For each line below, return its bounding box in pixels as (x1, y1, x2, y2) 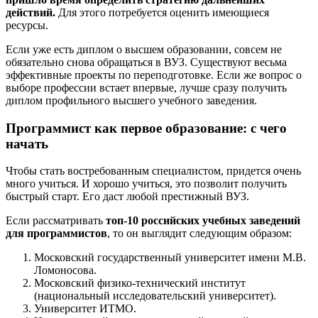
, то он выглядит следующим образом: (107, 227, 292, 240)
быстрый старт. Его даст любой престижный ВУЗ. (6, 190, 249, 203)
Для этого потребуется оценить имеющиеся (55, 6, 269, 18)
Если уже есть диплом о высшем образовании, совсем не (6, 43, 282, 55)
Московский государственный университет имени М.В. (34, 251, 306, 264)
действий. (6, 6, 55, 18)
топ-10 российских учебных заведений (106, 214, 300, 227)
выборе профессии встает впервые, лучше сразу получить (6, 81, 287, 94)
